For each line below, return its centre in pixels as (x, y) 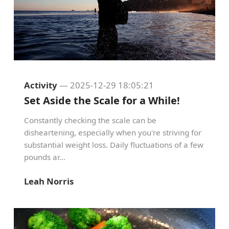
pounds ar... (45, 157)
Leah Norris (49, 181)
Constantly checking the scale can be (90, 120)
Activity (41, 85)
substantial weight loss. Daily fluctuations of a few (114, 145)
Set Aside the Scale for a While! (102, 100)
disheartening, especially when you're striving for (113, 132)
